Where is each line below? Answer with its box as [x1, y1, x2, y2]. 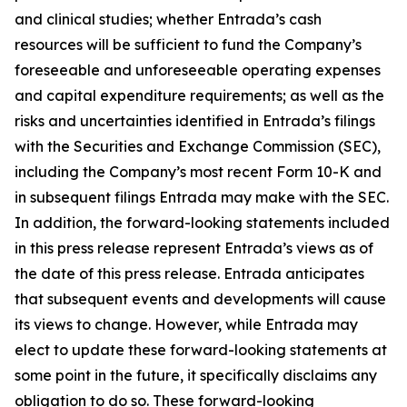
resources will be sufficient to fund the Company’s [15, 35, 362, 54]
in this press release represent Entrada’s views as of [15, 239, 373, 257]
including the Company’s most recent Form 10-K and [15, 163, 382, 181]
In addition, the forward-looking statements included [15, 213, 390, 232]
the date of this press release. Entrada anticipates [15, 264, 364, 283]
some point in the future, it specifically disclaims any [15, 366, 377, 384]
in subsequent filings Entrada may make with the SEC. [15, 188, 389, 206]
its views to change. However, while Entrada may [15, 315, 358, 333]
